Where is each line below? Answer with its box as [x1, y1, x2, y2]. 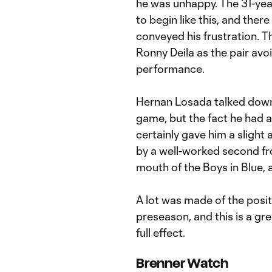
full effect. [136, 226, 185, 239]
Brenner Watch [136, 256, 228, 270]
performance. [136, 62, 205, 75]
